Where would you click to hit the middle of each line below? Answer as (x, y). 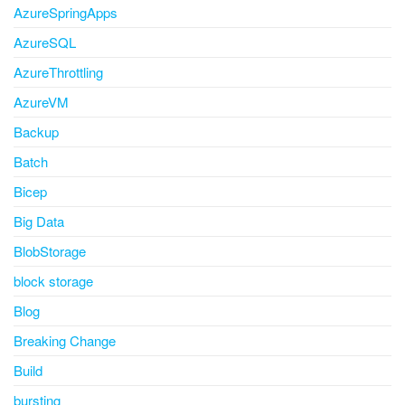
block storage (53, 281)
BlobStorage (50, 251)
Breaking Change (65, 341)
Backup (36, 132)
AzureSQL (45, 42)
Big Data (39, 221)
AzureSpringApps (66, 13)
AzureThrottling (58, 72)
